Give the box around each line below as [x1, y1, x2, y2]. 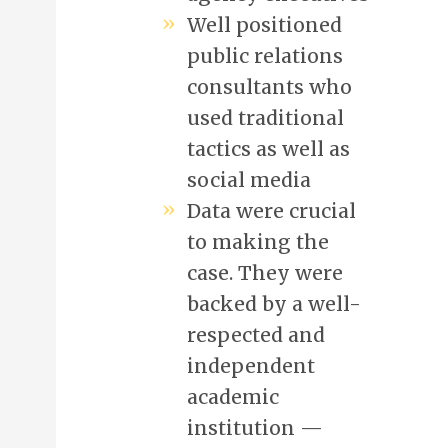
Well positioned [186, 12, 342, 37]
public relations [186, 43, 343, 68]
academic [186, 384, 279, 409]
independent [186, 353, 315, 378]
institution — [186, 415, 323, 440]
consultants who [186, 74, 352, 99]
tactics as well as [186, 136, 350, 161]
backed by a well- [186, 291, 361, 316]
